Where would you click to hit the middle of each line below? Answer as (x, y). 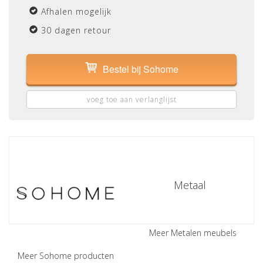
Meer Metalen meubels (193, 233)
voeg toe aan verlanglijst (131, 100)
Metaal (190, 185)
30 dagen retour (76, 30)
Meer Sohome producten (66, 256)
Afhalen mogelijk (76, 11)
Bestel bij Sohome (140, 69)
